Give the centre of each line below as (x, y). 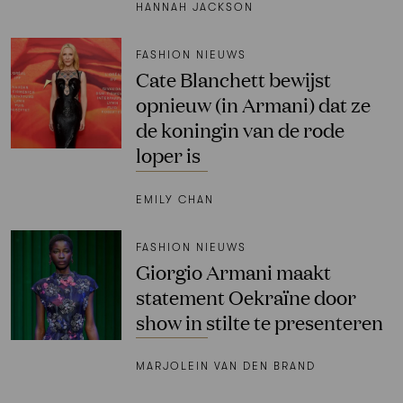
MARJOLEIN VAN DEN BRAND (225, 367)
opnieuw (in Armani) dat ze (253, 103)
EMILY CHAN (175, 199)
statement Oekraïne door (246, 296)
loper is (168, 154)
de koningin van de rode (240, 129)
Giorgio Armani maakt (233, 271)
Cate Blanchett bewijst (233, 78)
